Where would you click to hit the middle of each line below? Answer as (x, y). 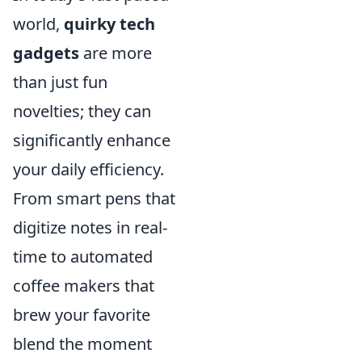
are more (116, 53)
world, (38, 24)
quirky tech (109, 24)
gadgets (46, 53)
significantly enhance (92, 140)
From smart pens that (94, 198)
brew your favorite (82, 315)
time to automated (83, 257)
